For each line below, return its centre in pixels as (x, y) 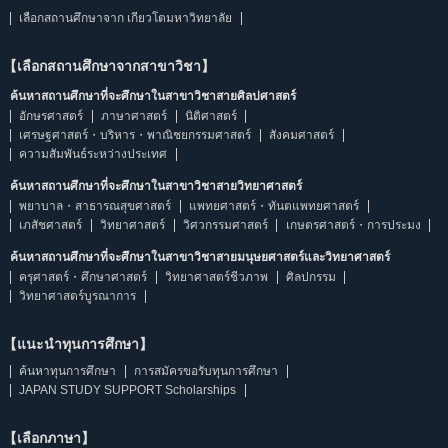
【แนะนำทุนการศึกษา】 (78, 344)
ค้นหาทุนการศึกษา (68, 371)
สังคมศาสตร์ (302, 135)
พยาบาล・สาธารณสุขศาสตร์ (95, 206)
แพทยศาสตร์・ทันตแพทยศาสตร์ (274, 206)
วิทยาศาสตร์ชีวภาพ (217, 277)
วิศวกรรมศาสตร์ (225, 225)
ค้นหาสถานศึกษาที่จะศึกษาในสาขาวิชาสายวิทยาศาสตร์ (156, 186)
